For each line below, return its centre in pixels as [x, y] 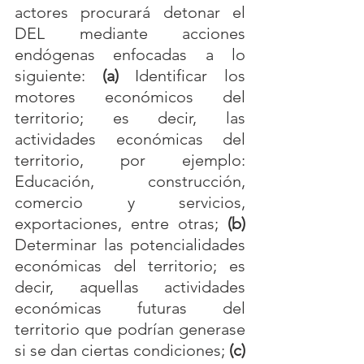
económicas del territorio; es [130, 266]
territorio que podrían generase [130, 329]
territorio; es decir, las [130, 118]
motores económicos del [130, 97]
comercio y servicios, [130, 202]
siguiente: [58, 76]
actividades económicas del [130, 139]
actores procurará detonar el [130, 12]
